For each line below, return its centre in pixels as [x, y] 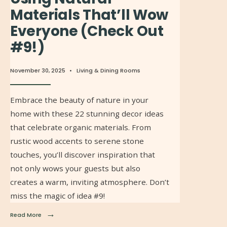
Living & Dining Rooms [108, 71]
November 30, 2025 [38, 71]
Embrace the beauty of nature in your [79, 100]
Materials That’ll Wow [89, 15]
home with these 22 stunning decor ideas [87, 114]
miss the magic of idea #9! [58, 196]
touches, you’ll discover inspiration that [83, 155]
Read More [26, 215]
